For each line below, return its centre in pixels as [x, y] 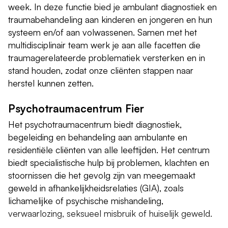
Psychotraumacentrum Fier [76, 108]
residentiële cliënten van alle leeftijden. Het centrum [109, 149]
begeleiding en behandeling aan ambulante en [98, 137]
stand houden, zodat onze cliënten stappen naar [101, 70]
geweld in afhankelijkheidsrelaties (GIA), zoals [96, 188]
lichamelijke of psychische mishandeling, [86, 200]
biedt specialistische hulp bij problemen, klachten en [109, 162]
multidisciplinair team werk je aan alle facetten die [104, 45]
